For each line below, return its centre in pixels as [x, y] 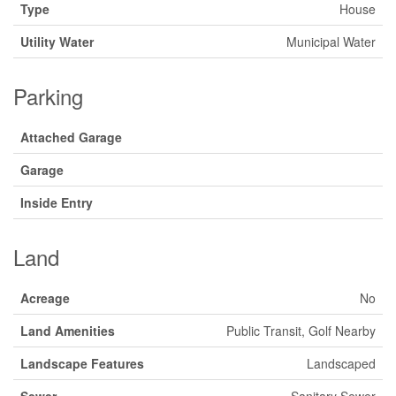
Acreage [45, 298]
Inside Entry [57, 203]
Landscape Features [82, 364]
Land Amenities [68, 331]
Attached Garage [71, 137]
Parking [48, 96]
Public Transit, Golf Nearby [301, 331]
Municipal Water [331, 42]
